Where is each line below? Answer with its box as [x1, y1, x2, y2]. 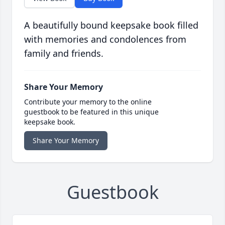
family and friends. [24, 47, 103, 60]
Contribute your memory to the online [24, 97, 152, 107]
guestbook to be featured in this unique [24, 107, 159, 117]
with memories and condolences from [24, 33, 186, 46]
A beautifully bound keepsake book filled [24, 19, 198, 32]
